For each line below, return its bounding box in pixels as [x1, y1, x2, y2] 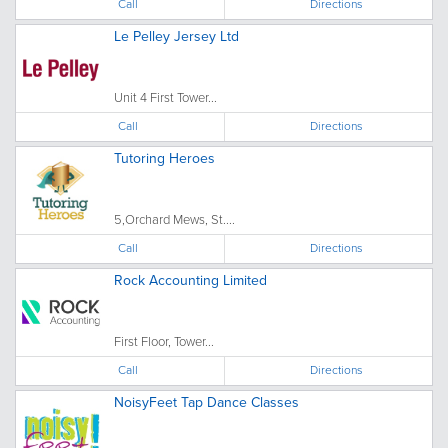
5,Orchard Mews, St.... [114, 210, 235, 229]
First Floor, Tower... [114, 332, 214, 351]
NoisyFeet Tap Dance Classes [114, 392, 299, 413]
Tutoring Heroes [114, 148, 215, 169]
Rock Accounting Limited [114, 270, 267, 291]
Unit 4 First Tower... [114, 88, 217, 107]
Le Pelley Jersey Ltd [114, 26, 239, 47]
